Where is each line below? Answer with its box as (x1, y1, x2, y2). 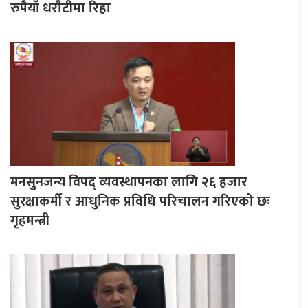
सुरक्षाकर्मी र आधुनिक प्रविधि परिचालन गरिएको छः (10, 189, 270, 213)
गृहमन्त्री (10, 208, 49, 232)
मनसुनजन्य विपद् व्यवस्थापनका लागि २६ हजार (10, 170, 247, 194)
